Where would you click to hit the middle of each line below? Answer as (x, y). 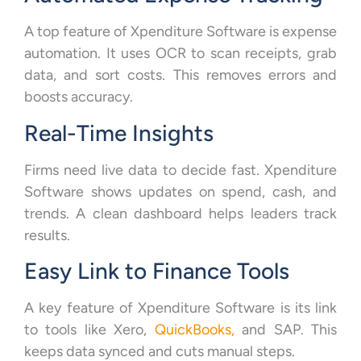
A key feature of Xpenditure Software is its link (180, 308)
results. (47, 235)
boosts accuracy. (79, 97)
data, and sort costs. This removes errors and (180, 75)
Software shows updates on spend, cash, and (180, 191)
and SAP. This (286, 330)
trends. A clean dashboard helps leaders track (180, 213)
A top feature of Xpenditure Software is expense (180, 32)
